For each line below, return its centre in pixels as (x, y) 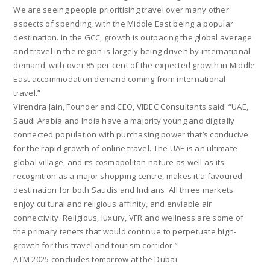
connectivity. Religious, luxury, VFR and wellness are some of (129, 218)
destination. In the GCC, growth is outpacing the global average (133, 37)
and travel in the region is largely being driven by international (132, 51)
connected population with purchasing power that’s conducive (131, 134)
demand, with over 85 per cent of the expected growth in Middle (134, 65)
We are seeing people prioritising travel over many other (121, 10)
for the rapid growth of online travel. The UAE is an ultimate (126, 148)
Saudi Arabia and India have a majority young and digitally (124, 121)
